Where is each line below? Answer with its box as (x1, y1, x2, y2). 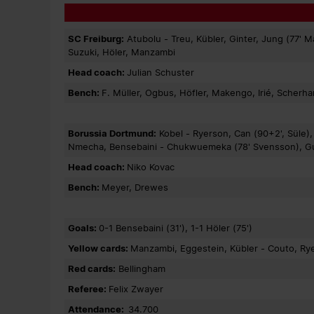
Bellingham (116, 263, 165, 275)
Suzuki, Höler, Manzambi (68, 46, 175, 58)
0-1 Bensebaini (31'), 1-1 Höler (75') (99, 222, 252, 234)
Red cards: (68, 263, 116, 275)
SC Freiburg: (68, 33, 124, 45)
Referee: (68, 283, 109, 295)
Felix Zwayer (109, 283, 163, 295)
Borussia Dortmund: (68, 128, 156, 139)
